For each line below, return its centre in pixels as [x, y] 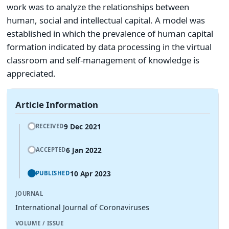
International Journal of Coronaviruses [82, 207]
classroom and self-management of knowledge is [103, 60]
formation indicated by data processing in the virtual [109, 47]
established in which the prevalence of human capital [110, 33]
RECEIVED [50, 126]
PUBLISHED [53, 173]
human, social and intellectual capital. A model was [106, 20]
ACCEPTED [51, 149]
